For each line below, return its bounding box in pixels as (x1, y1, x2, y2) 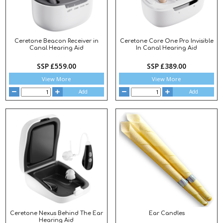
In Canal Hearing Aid (136, 45, 198, 52)
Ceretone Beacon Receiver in (14, 38, 99, 45)
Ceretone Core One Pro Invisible (119, 38, 214, 45)
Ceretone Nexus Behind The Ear (9, 210, 103, 217)
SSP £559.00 (36, 61, 76, 71)
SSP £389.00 (147, 61, 187, 71)
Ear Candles (148, 210, 185, 217)
